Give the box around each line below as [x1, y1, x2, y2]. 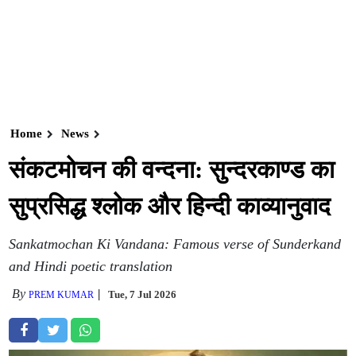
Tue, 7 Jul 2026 [108, 288, 177, 300]
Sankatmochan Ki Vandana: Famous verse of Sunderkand [9, 236, 342, 252]
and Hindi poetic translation [9, 258, 173, 274]
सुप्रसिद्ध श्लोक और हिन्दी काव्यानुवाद [9, 192, 331, 220]
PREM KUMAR [29, 289, 95, 300]
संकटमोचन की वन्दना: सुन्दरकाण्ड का [9, 156, 335, 184]
